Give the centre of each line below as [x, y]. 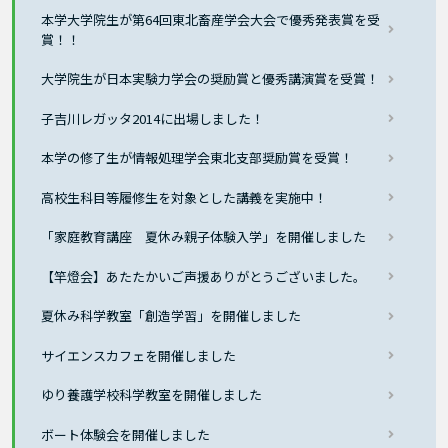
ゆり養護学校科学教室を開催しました [152, 395]
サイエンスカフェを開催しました [139, 355]
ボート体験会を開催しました [126, 434]
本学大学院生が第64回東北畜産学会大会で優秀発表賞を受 [211, 19]
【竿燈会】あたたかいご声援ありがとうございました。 [204, 276]
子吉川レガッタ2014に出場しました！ [153, 118]
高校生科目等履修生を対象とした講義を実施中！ [184, 197]
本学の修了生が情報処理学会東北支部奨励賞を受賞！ [197, 158]
